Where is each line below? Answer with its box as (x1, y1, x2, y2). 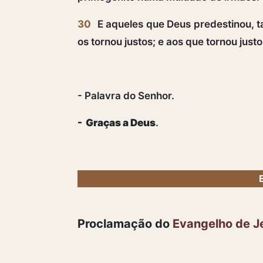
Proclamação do (77, 216, 173, 231)
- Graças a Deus (77, 116, 156, 129)
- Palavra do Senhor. (77, 89, 174, 102)
